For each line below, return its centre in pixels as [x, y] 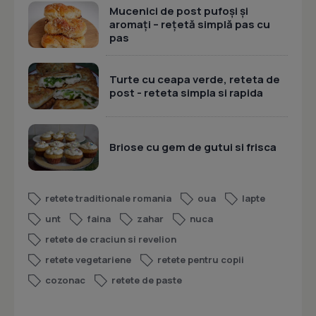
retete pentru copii [201, 260]
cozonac [65, 280]
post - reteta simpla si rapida [186, 92]
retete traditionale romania [108, 199]
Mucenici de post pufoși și [179, 11]
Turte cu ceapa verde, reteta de [195, 79]
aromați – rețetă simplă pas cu [190, 25]
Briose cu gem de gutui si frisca [193, 147]
